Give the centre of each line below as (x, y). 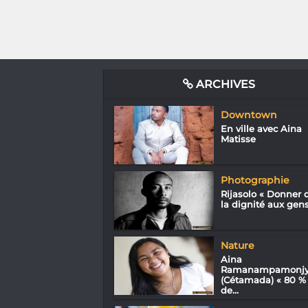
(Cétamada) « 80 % (263, 279)
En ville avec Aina (261, 128)
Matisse (238, 139)
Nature (237, 245)
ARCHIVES (224, 84)
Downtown (249, 114)
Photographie (255, 180)
